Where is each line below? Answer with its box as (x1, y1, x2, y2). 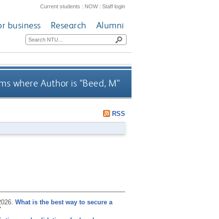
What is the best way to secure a (15, 198, 112, 206)
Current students (40, 3, 81, 9)
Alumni (96, 20, 124, 31)
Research (50, 20, 87, 31)
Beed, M (83, 78, 117, 89)
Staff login (102, 3, 126, 9)
